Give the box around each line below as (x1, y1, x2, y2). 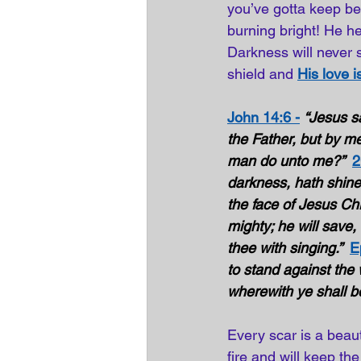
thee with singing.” (227, 239, 350, 256)
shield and (227, 65, 297, 82)
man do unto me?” (227, 152, 352, 169)
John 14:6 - (227, 109, 300, 126)
